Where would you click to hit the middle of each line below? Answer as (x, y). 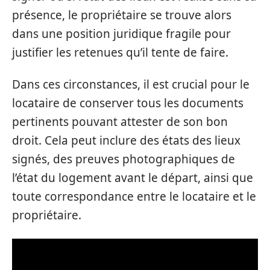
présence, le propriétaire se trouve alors (122, 15)
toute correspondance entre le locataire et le (134, 196)
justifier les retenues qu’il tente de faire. (120, 52)
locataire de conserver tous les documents (128, 103)
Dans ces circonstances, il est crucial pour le (131, 84)
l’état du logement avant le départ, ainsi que (133, 178)
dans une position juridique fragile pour (121, 33)
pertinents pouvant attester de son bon (120, 122)
